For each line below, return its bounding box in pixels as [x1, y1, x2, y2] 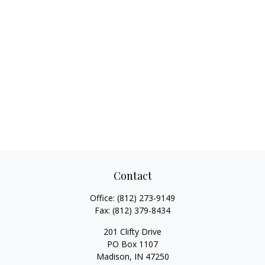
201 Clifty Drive [104, 226, 161, 237]
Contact [113, 169, 152, 183]
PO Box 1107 [107, 238, 158, 250]
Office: [90, 192, 117, 203]
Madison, [96, 251, 132, 262]
